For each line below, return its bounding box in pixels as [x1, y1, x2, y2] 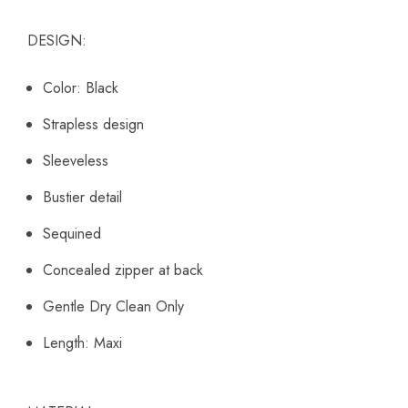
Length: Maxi [43, 332, 122, 354]
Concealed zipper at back [43, 260, 203, 281]
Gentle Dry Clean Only [43, 296, 184, 318]
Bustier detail [43, 187, 122, 209]
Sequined [43, 223, 101, 245]
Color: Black [43, 77, 118, 99]
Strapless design [43, 114, 144, 136]
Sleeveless [43, 150, 108, 172]
